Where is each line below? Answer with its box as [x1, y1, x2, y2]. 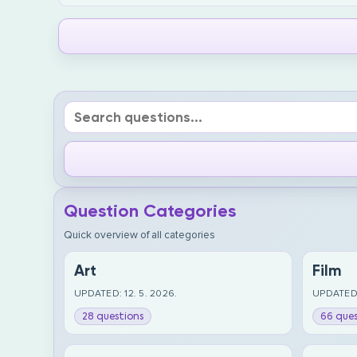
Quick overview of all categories [64, 229, 216, 241]
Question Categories [64, 200, 237, 222]
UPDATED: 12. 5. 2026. [74, 288, 178, 300]
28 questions [82, 310, 144, 323]
